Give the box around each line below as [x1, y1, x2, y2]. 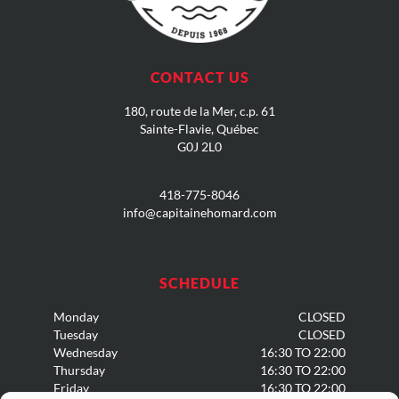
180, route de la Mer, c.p [124, 102, 256, 118]
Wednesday [53, 345, 118, 361]
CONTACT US [150, 68, 249, 85]
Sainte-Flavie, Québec [140, 120, 259, 136]
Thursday [53, 362, 105, 379]
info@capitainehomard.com [122, 205, 277, 221]
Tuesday [53, 327, 98, 343]
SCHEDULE [159, 274, 240, 292]
